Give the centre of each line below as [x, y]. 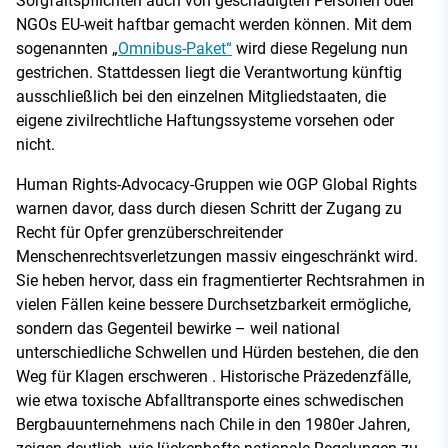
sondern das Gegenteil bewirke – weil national [178, 328]
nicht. [35, 144]
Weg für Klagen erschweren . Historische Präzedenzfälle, [213, 376]
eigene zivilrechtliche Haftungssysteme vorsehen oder [205, 120]
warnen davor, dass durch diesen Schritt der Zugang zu [209, 208]
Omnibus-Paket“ [175, 48]
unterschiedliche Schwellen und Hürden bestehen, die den [217, 352]
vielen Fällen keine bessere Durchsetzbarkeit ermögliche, [213, 304]
